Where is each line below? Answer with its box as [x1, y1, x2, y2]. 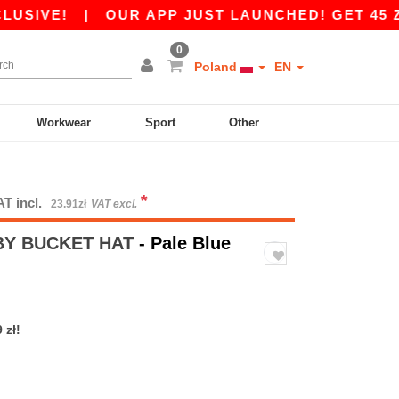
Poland [194, 60, 240, 74]
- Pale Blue [139, 233, 231, 253]
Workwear [37, 116, 92, 129]
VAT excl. [91, 198, 140, 210]
